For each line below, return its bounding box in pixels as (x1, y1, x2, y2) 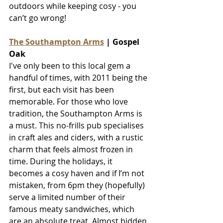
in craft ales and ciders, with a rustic (9, 131, 145, 143)
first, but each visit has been (9, 84, 116, 95)
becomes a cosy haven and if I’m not (9, 167, 146, 179)
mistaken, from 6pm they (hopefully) (9, 179, 147, 191)
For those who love (57, 96, 130, 107)
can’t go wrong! (9, 12, 66, 23)
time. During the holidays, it (9, 155, 114, 167)
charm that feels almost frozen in (9, 143, 135, 155)
